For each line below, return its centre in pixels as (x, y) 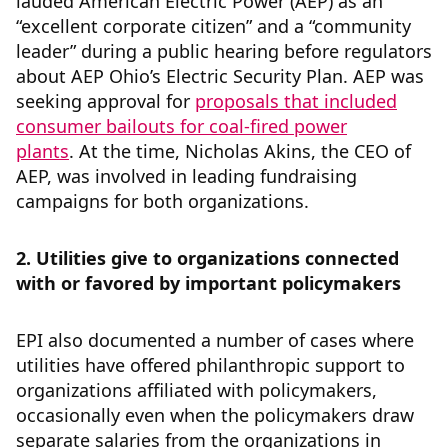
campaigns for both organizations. (162, 201)
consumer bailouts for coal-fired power (181, 126)
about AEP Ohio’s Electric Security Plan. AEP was (220, 76)
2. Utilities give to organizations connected (207, 258)
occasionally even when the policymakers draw (215, 415)
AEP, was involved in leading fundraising (186, 176)
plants (42, 151)
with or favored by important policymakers (208, 283)
